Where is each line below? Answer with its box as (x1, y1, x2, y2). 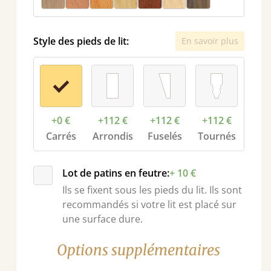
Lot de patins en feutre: (62, 166, 169, 180)
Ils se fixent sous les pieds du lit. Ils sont (62, 183, 242, 197)
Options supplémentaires (57, 241, 221, 260)
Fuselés (147, 129, 182, 143)
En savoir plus (181, 35, 238, 47)
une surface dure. (62, 212, 143, 226)
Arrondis (92, 129, 133, 143)
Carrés (45, 129, 76, 143)
